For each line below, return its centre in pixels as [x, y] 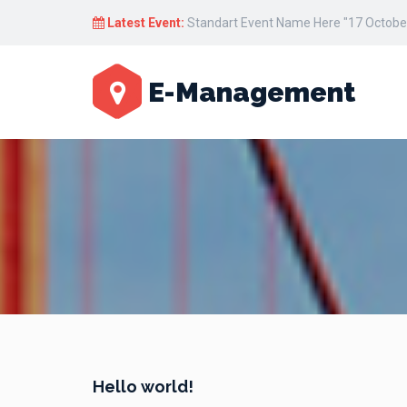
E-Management [248, 92]
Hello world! [143, 387]
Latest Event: [146, 23]
